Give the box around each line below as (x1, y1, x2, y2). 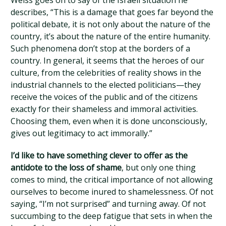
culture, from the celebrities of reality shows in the (11, 67, 202, 78)
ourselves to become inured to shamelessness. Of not (11, 186, 214, 197)
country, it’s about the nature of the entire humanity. (11, 31, 211, 42)
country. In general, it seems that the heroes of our (11, 55, 205, 66)
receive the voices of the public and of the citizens (11, 91, 198, 102)
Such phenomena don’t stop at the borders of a (11, 43, 191, 54)
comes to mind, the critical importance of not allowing (11, 174, 213, 185)
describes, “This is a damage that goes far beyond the (11, 7, 214, 18)
